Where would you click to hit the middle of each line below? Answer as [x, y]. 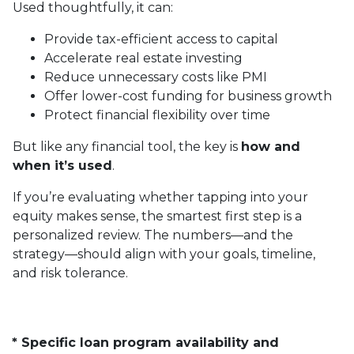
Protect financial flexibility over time [157, 115]
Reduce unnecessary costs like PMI [156, 77]
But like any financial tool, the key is [127, 147]
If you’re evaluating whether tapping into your [160, 197]
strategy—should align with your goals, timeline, [164, 254]
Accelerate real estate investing [143, 58]
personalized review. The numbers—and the [153, 235]
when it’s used [62, 166]
